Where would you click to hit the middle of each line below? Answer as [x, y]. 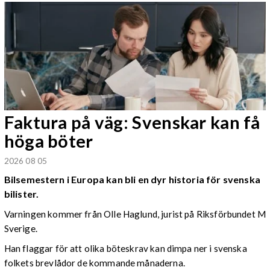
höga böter [49, 140]
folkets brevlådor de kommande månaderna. [94, 263]
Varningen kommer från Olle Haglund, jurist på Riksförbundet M [135, 214]
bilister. [21, 193]
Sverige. [20, 229]
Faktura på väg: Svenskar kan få [132, 122]
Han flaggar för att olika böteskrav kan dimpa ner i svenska [125, 249]
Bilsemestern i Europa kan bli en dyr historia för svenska [132, 179]
